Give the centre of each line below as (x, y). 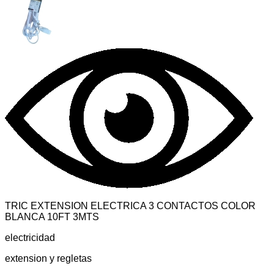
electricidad (30, 237)
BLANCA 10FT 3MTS (52, 217)
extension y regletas (48, 258)
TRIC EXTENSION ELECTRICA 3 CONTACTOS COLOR (130, 206)
